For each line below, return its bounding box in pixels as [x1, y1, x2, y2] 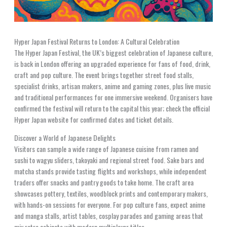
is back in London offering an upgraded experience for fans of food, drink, [14, 58, 210, 69]
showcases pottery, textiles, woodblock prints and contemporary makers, [14, 188, 208, 199]
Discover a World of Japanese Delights [14, 132, 116, 143]
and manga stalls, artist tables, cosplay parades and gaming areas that [14, 210, 203, 221]
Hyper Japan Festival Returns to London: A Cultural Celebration [14, 36, 179, 47]
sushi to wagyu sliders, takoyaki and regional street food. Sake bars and [14, 155, 204, 166]
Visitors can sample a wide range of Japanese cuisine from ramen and [14, 143, 199, 155]
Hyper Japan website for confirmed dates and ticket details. [14, 114, 173, 125]
